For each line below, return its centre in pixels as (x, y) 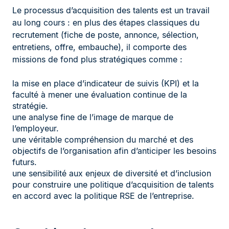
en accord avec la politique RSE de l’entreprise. (103, 196)
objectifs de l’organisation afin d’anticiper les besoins (114, 151)
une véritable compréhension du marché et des (103, 140)
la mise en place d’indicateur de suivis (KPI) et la (106, 84)
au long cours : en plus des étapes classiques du (106, 23)
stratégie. (30, 106)
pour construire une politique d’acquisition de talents (113, 185)
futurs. (25, 162)
